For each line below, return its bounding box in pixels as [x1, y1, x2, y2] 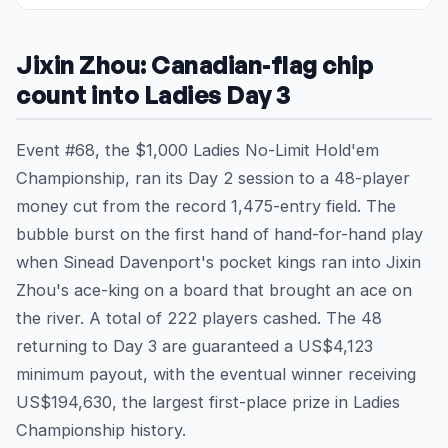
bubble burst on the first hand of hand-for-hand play [16, 224, 423, 245]
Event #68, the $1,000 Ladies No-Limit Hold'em [16, 140, 379, 161]
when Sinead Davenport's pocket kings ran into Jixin [16, 252, 421, 273]
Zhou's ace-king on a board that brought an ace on [16, 280, 412, 301]
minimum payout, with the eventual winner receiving [16, 364, 416, 385]
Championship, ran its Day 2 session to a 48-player [16, 168, 410, 189]
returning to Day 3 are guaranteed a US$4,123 [16, 336, 373, 357]
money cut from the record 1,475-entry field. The [16, 196, 396, 217]
